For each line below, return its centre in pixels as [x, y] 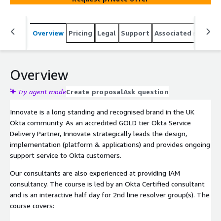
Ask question [146, 91]
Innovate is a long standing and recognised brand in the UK [102, 111]
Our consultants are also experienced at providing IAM [95, 173]
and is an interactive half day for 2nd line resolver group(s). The [110, 194]
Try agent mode [42, 91]
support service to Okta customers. [66, 155]
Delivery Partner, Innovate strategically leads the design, [98, 133]
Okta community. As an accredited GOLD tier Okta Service [100, 122]
